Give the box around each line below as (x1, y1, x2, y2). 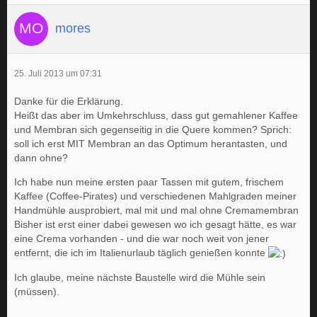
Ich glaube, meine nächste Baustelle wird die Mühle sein (14, 271, 265, 283)
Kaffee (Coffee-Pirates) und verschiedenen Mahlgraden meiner (14, 190, 296, 202)
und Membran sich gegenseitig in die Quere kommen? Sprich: (14, 123, 292, 135)
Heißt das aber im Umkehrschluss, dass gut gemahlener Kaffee (14, 109, 298, 121)
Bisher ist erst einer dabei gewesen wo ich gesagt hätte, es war (14, 218, 296, 230)
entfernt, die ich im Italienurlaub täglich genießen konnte (14, 246, 268, 258)
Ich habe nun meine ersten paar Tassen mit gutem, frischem (14, 175, 284, 188)
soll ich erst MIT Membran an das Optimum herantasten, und (14, 137, 287, 149)
